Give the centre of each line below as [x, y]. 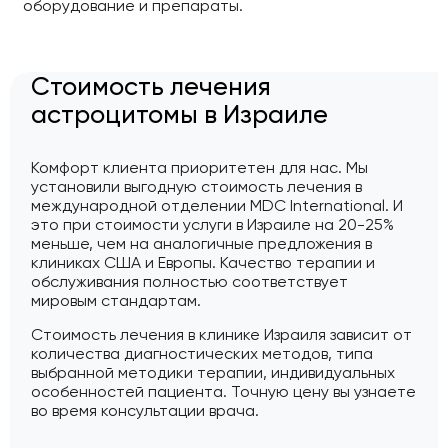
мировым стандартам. [116, 301]
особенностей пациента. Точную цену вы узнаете [224, 391]
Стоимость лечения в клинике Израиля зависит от [222, 334]
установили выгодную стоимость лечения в [197, 187]
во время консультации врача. [145, 410]
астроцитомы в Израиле [180, 114]
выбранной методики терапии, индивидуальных [213, 372]
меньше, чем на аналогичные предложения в [202, 244]
